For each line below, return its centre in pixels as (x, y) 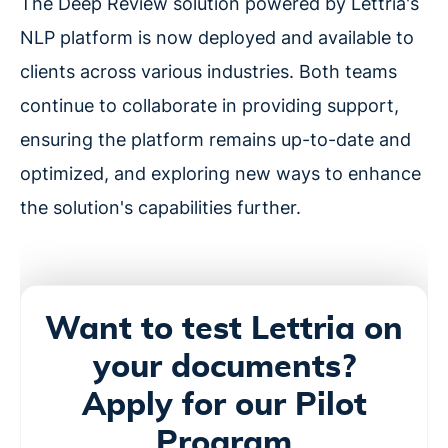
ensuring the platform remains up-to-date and (215, 140)
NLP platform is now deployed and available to (217, 38)
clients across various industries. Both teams (208, 72)
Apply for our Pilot (224, 405)
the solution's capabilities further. (160, 208)
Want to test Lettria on (224, 329)
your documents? (224, 367)
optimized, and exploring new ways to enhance (220, 174)
